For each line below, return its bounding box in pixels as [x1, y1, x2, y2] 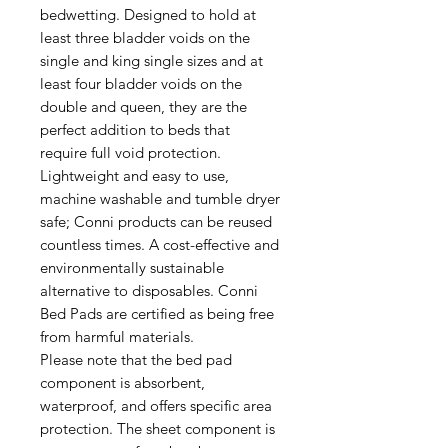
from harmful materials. [40, 327, 194, 346]
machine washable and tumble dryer [40, 189, 280, 208]
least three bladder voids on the [40, 28, 250, 47]
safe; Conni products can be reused [40, 212, 272, 231]
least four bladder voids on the [40, 74, 242, 93]
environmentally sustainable [40, 258, 224, 277]
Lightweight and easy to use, [40, 166, 229, 185]
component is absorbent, [40, 373, 205, 392]
